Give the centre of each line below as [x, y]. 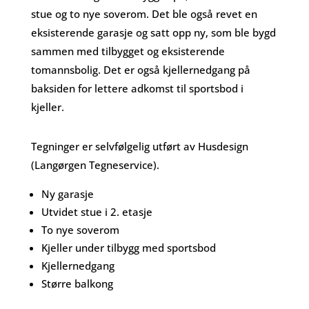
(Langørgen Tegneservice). [95, 165]
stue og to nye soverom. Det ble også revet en [144, 14]
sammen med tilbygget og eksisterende [128, 51]
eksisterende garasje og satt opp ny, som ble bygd [153, 32]
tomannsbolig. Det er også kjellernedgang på [140, 70]
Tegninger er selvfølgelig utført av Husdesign [139, 146]
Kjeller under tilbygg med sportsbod [128, 248]
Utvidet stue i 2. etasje [97, 212]
